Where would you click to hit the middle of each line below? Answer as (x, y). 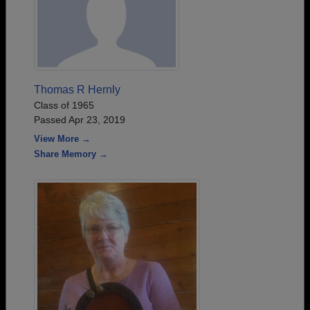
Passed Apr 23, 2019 (80, 119)
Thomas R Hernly (77, 89)
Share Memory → (71, 154)
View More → (62, 138)
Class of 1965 (64, 105)
